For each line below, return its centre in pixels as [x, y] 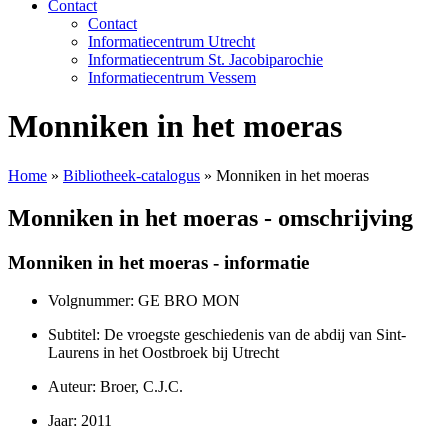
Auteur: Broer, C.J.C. [115, 387]
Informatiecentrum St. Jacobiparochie [205, 59]
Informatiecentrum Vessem [172, 77]
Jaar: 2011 [80, 421]
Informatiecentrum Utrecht [171, 41]
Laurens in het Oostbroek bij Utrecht [163, 353]
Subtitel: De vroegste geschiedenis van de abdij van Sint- [227, 335]
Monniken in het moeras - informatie [158, 262]
